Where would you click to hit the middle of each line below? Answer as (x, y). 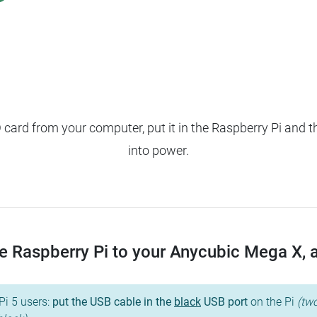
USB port (224, 302)
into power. (158, 151)
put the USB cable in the (113, 302)
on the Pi (272, 302)
